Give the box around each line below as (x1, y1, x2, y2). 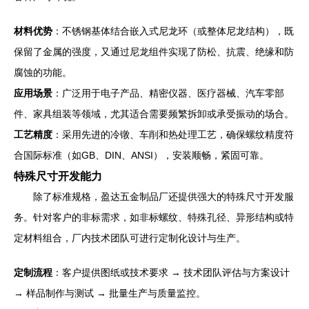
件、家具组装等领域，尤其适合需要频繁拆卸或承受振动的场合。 (14, 108, 294, 119)
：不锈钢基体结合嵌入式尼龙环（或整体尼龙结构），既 (52, 26, 294, 37)
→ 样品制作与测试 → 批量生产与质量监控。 (14, 288, 206, 299)
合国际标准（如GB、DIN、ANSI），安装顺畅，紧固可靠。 (14, 150, 269, 161)
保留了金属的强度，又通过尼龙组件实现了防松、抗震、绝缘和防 (14, 46, 294, 57)
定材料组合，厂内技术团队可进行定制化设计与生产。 (14, 232, 246, 243)
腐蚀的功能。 (14, 67, 72, 78)
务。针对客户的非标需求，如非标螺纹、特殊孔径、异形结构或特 (14, 212, 294, 223)
